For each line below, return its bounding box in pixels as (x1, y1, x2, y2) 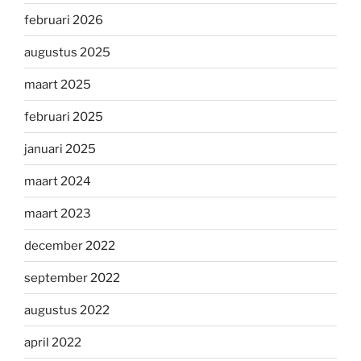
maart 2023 (24, 205, 91, 221)
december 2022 (24, 238, 115, 253)
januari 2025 (24, 141, 96, 156)
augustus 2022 (24, 302, 110, 317)
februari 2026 (24, 12, 103, 27)
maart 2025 (24, 77, 91, 92)
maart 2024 (24, 173, 91, 189)
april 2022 (24, 334, 81, 350)
